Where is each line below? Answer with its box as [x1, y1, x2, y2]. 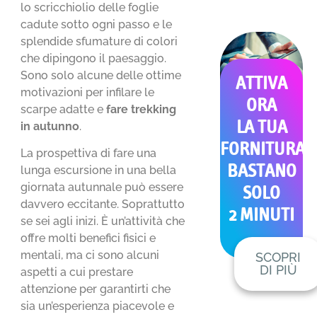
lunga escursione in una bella [21, 163, 177, 178]
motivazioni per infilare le [21, 86, 155, 99]
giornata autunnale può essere [21, 180, 184, 195]
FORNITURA [220, 140, 306, 158]
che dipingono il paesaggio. [21, 52, 167, 65]
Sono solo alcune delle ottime [21, 69, 182, 82]
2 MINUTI [229, 206, 295, 224]
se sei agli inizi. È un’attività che [21, 214, 185, 229]
